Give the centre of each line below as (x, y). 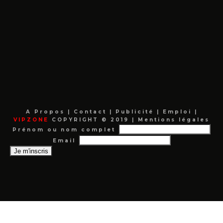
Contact (91, 111)
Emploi (178, 111)
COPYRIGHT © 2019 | (92, 119)
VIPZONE (31, 119)
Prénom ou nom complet (64, 129)
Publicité (136, 111)
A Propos (47, 111)
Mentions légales (172, 119)
